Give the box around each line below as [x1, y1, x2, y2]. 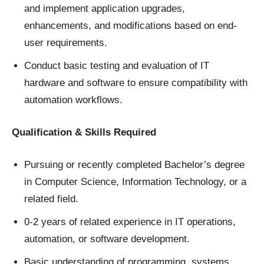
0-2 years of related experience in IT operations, [24, 216, 236, 228]
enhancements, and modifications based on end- [24, 20, 237, 32]
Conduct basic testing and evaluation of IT [24, 60, 209, 72]
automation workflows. [24, 94, 123, 106]
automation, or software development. [24, 233, 190, 245]
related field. [24, 193, 78, 205]
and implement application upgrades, [24, 3, 185, 15]
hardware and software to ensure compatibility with [24, 77, 247, 89]
